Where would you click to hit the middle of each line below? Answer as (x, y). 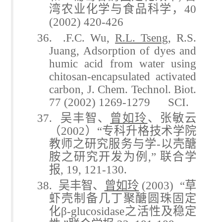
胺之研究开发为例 (99, 156)
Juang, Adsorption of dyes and (123, 50)
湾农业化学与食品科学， (117, 9)
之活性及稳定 (160, 211)
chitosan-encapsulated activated (123, 76)
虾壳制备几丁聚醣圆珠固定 (123, 198)
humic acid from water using (123, 63)
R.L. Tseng (142, 37)
